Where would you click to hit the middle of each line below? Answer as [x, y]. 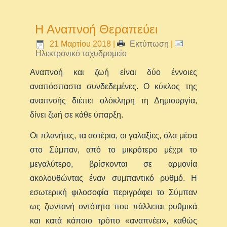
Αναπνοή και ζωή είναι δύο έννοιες [113, 72]
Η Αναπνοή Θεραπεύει [97, 29]
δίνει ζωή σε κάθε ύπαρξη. [77, 115]
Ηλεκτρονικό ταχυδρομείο [81, 53]
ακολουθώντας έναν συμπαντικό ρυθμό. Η [113, 178]
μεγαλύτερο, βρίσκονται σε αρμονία [113, 164]
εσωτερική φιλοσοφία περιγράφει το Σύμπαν [113, 192]
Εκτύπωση [149, 44]
